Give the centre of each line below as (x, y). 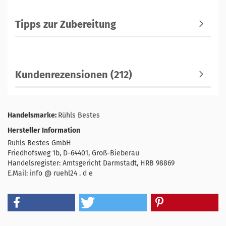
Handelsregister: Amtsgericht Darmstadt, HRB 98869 (91, 163)
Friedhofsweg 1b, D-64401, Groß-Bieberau (73, 153)
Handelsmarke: (33, 115)
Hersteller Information (44, 130)
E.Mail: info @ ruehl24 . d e (50, 173)
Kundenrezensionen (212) (74, 74)
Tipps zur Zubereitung (66, 24)
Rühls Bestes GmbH (39, 143)
